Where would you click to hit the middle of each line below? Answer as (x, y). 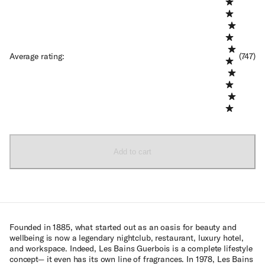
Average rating (36, 56)
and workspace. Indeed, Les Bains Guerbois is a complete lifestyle (131, 248)
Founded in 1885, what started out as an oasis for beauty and (123, 227)
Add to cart (132, 151)
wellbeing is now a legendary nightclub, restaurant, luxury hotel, (127, 237)
